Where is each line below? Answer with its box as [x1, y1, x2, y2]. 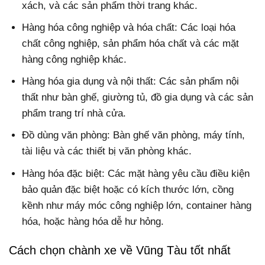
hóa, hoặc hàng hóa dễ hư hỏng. [22, 215, 164, 227]
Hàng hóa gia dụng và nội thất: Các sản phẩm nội [22, 76, 240, 88]
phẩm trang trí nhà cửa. [22, 108, 127, 119]
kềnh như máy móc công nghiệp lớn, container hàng [22, 199, 252, 211]
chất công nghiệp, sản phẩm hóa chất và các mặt [22, 38, 240, 50]
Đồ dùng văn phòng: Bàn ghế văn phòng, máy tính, [22, 130, 245, 141]
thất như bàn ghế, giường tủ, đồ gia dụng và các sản [22, 92, 254, 104]
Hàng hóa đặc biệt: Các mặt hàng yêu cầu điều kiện [22, 167, 250, 179]
